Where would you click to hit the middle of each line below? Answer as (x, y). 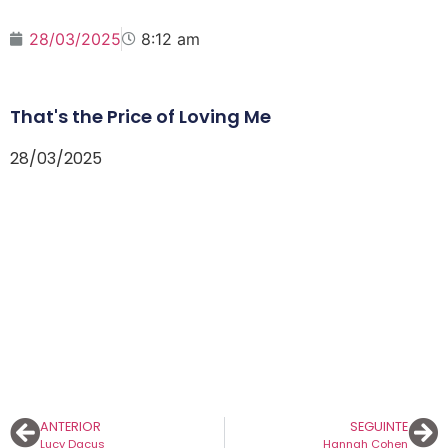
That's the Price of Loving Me (140, 116)
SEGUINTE (379, 426)
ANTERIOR (70, 426)
